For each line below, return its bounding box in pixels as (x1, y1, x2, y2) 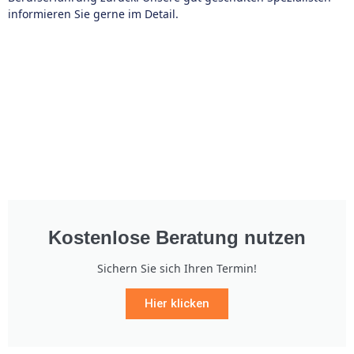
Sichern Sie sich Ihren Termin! (97, 261, 257, 276)
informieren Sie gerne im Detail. (8, 6, 179, 21)
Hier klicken (145, 296, 209, 311)
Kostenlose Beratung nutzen (48, 227, 306, 248)
